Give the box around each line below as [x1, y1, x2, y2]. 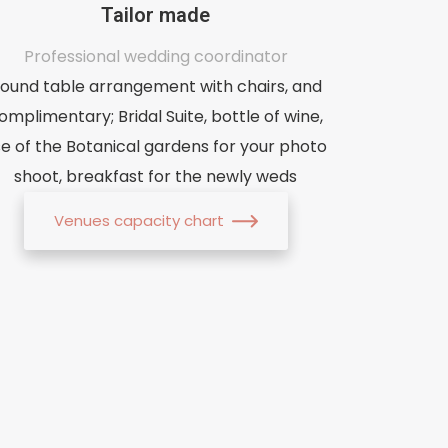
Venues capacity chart [53, 209, 224, 231]
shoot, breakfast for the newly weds [14, 164, 298, 188]
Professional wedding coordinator [23, 44, 288, 68]
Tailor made [101, 2, 211, 27]
